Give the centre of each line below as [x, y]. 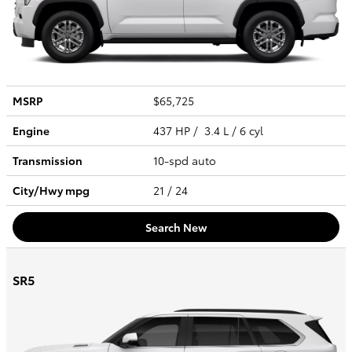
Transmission [48, 161]
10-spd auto [186, 161]
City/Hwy [39, 191]
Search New [176, 227]
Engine [31, 131]
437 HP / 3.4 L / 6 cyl [210, 131]
